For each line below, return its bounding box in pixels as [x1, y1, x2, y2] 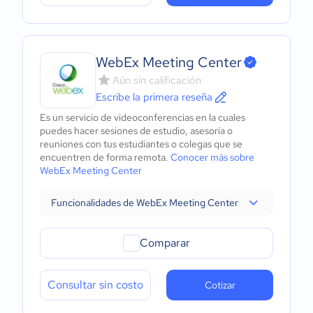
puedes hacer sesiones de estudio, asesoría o [40, 124, 233, 137]
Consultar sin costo [48, 277, 143, 292]
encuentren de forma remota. [40, 151, 170, 163]
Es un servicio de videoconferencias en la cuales [40, 111, 245, 124]
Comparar [140, 235, 190, 250]
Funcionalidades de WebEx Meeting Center [51, 196, 238, 209]
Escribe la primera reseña [96, 90, 212, 104]
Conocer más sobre [170, 151, 254, 163]
